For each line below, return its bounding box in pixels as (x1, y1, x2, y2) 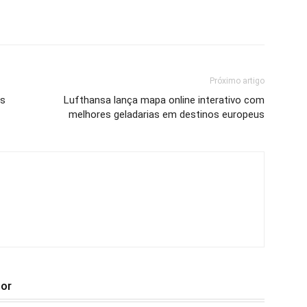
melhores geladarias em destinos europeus (69, 108, 265, 121)
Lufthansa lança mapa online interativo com (64, 94, 265, 106)
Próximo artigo (210, 76, 265, 86)
